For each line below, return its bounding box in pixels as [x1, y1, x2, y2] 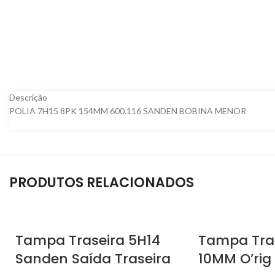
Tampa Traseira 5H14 [15, 231, 160, 250]
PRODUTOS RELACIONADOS [9, 173, 194, 193]
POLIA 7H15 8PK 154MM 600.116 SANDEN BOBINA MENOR [9, 106, 246, 117]
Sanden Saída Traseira [15, 249, 171, 269]
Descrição [9, 92, 47, 103]
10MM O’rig [198, 249, 271, 269]
